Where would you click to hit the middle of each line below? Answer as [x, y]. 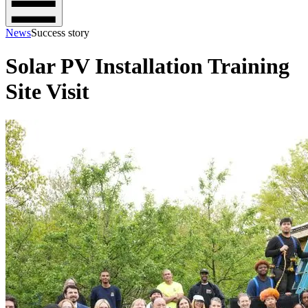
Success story [60, 32]
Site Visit [47, 92]
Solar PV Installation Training [147, 66]
